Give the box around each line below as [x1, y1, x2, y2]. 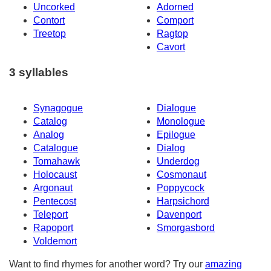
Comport [157, 15, 194, 25]
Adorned [157, 1, 194, 12]
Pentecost [33, 196, 76, 207]
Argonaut [33, 183, 73, 194]
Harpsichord [157, 196, 209, 207]
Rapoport [33, 223, 73, 233]
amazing [205, 259, 242, 270]
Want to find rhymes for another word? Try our [9, 259, 205, 270]
